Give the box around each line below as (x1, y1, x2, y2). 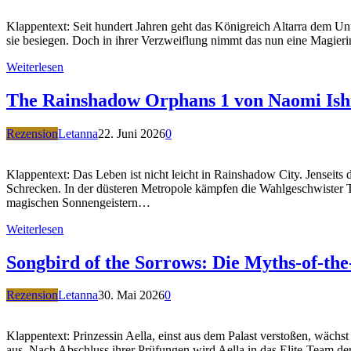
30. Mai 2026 (98, 288, 165, 302)
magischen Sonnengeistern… (6, 195, 150, 209)
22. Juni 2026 (98, 126, 165, 140)
